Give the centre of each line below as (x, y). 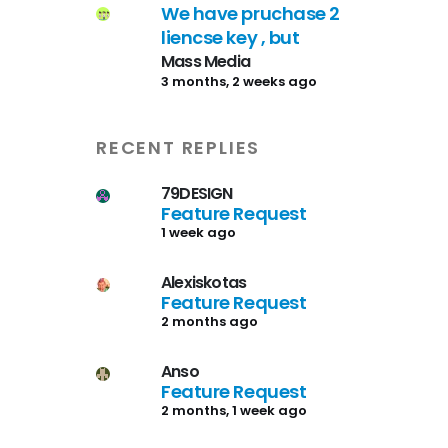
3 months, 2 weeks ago (239, 81)
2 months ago (209, 321)
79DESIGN (197, 193)
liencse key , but (230, 37)
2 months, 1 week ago (234, 410)
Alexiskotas (204, 282)
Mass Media (205, 61)
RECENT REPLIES (178, 147)
